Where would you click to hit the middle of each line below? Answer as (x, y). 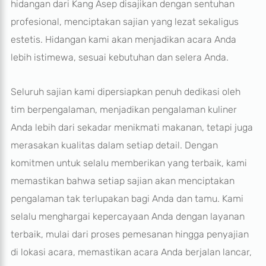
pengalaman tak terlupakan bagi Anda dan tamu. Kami (127, 198)
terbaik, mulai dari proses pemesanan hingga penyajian (129, 234)
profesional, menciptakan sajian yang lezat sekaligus (124, 21)
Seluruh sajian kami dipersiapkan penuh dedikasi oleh (125, 91)
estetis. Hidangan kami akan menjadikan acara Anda (123, 39)
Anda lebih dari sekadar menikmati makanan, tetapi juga (132, 127)
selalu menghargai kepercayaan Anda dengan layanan (127, 216)
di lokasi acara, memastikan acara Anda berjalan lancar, (131, 252)
